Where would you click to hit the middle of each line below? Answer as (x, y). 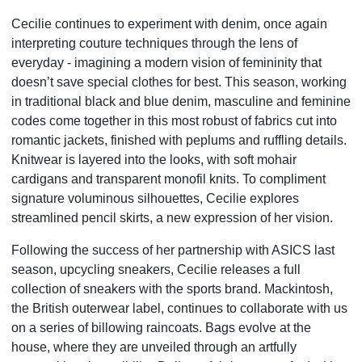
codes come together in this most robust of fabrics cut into (174, 120)
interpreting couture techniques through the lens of (154, 43)
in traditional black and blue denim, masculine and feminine (181, 101)
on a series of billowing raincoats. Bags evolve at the (161, 327)
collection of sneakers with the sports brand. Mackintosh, (172, 288)
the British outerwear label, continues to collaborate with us (179, 308)
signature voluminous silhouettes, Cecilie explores (155, 198)
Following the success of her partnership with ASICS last (173, 250)
